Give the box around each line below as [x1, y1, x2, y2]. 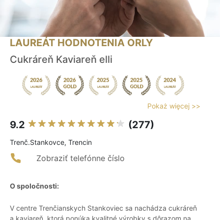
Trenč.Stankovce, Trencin [10, 138, 92, 147]
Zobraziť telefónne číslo [36, 153, 125, 164]
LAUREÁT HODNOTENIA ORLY [10, 37, 153, 49]
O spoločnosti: [10, 182, 59, 191]
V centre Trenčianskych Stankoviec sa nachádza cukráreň [10, 204, 197, 213]
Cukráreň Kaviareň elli [10, 54, 112, 66]
